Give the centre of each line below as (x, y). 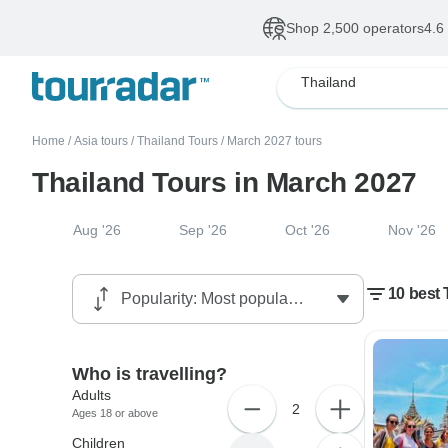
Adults (92, 395)
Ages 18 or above (115, 413)
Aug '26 (96, 230)
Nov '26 (411, 230)
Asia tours (101, 141)
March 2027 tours (274, 141)
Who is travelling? (150, 374)
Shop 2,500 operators (355, 28)
